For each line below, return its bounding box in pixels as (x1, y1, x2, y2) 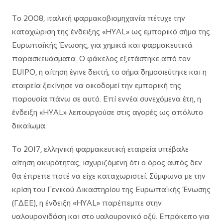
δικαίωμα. (12, 121, 47, 130)
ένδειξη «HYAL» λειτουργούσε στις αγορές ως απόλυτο (12, 108, 203, 116)
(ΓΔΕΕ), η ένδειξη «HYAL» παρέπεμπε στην (12, 199, 162, 207)
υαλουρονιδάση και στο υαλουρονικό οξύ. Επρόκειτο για (12, 212, 210, 221)
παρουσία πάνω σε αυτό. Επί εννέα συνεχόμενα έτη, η (12, 95, 201, 103)
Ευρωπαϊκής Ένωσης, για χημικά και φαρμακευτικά (12, 41, 193, 49)
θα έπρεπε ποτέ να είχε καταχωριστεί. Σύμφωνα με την (12, 172, 206, 180)
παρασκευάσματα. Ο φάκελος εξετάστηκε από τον (12, 54, 191, 63)
